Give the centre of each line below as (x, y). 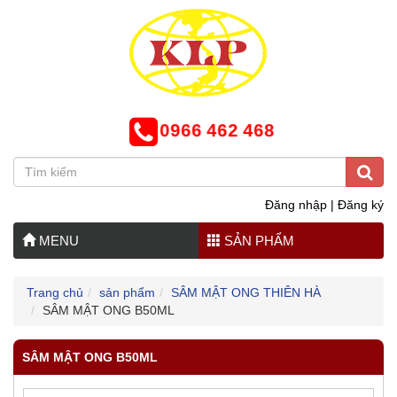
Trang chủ (55, 293)
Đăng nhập (296, 205)
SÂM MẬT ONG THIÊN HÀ (246, 293)
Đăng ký (361, 205)
